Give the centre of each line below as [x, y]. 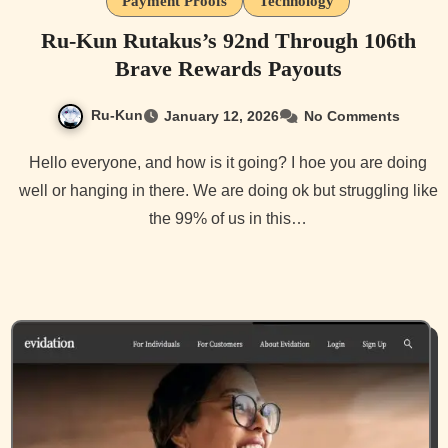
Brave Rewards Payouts [228, 68]
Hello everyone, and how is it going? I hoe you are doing [35, 162]
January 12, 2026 [221, 115]
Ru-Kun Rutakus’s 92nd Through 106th [228, 40]
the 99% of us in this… [228, 218]
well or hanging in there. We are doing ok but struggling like [228, 190]
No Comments [351, 115]
